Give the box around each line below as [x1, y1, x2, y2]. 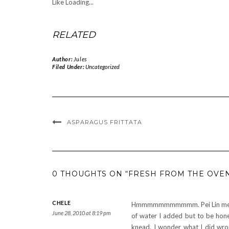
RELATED [52, 29, 96, 40]
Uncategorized [85, 63, 120, 70]
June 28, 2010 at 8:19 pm [52, 210, 111, 216]
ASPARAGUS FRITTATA [67, 119, 142, 126]
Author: [52, 56, 74, 62]
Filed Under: [52, 63, 85, 70]
